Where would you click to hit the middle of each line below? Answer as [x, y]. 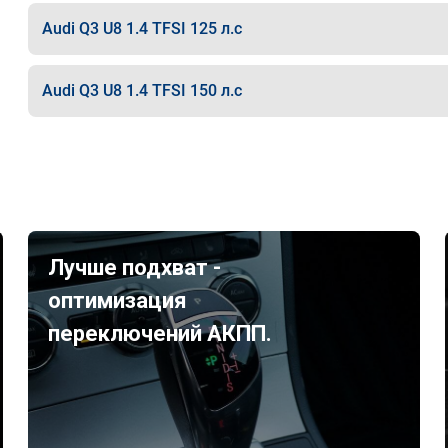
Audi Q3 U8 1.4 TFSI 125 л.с [141, 28]
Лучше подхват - [135, 267]
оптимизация [118, 300]
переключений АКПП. [160, 333]
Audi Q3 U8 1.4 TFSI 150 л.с [141, 90]
